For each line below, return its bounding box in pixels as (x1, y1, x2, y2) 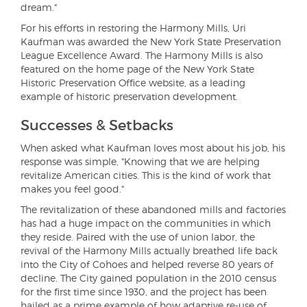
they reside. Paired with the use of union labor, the (21, 231, 255, 243)
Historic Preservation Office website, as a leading (21, 77, 245, 88)
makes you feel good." (21, 183, 124, 195)
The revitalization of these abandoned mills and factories (21, 204, 286, 215)
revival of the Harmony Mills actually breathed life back (21, 245, 278, 256)
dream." (21, 1, 57, 13)
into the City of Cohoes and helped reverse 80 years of (21, 258, 273, 270)
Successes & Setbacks (21, 116, 173, 134)
